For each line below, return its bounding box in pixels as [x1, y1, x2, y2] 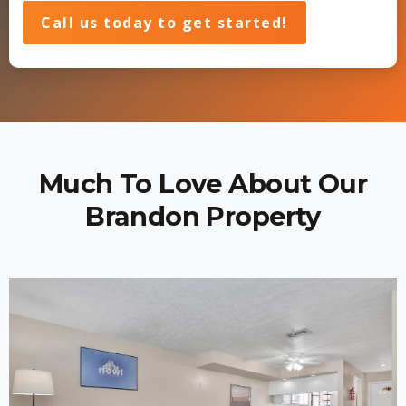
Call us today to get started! [41, 12, 288, 33]
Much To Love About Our [38, 167, 368, 199]
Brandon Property [85, 199, 321, 232]
